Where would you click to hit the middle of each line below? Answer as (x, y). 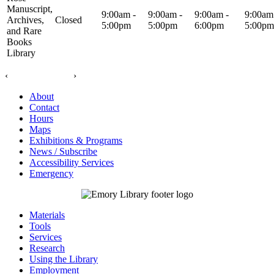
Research (47, 248)
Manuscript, (30, 9)
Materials (47, 215)
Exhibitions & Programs (76, 141)
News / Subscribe (63, 152)
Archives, (25, 20)
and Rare (24, 31)
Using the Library (64, 259)
